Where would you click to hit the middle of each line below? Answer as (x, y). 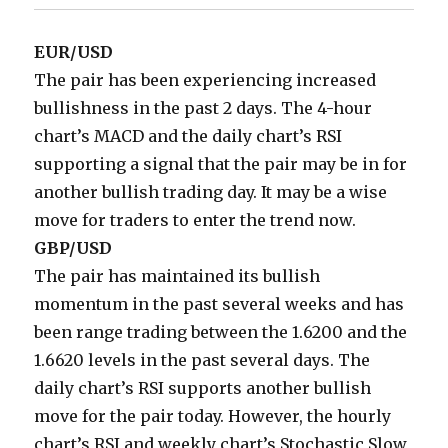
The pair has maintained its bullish (177, 276)
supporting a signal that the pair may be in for (221, 164)
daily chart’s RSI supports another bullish (203, 388)
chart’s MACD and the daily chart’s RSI (188, 136)
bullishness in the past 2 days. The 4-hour (203, 108)
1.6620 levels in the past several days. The (202, 360)
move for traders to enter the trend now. (195, 220)
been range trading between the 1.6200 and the (221, 332)
